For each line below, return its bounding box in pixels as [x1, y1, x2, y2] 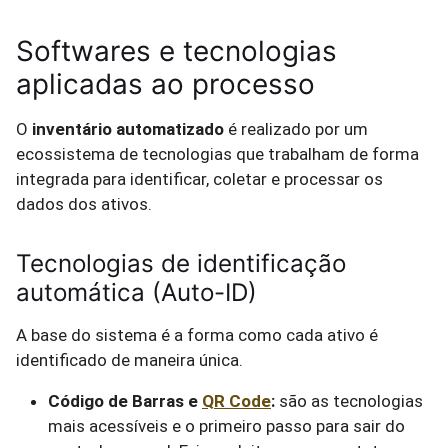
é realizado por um [224, 119, 368, 139]
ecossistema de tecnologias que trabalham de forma [16, 144, 419, 164]
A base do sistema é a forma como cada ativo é [16, 325, 378, 345]
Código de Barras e [48, 391, 202, 411]
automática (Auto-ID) [16, 278, 257, 307]
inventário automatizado [32, 119, 224, 139]
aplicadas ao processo [16, 67, 315, 101]
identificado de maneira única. [16, 350, 243, 370]
